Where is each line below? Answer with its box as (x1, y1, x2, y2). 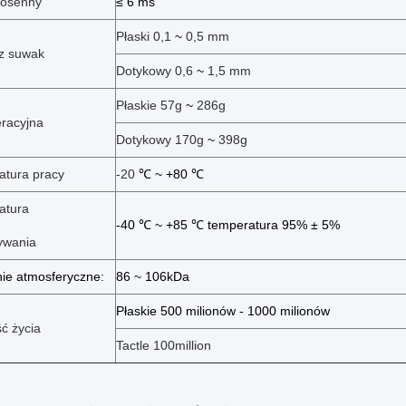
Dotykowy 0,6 (116, 63, 197, 79)
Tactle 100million (116, 338, 211, 353)
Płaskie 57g (116, 98, 186, 113)
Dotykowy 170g (116, 132, 208, 148)
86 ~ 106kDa (116, 269, 189, 285)
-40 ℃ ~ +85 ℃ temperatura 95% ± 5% (116, 217, 340, 233)
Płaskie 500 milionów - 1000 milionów (116, 304, 330, 319)
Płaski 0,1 (116, 29, 175, 44)
